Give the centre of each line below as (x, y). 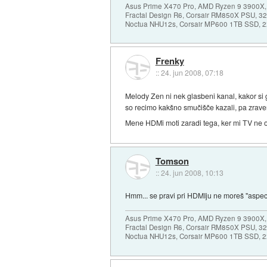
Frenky (170, 61)
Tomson (172, 161)
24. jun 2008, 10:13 (192, 172)
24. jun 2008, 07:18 (192, 73)
